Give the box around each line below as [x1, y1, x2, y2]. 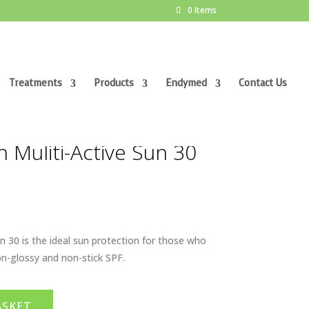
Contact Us [239, 77, 287, 90]
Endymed [166, 77, 207, 90]
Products [94, 77, 134, 90]
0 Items [187, 4, 217, 16]
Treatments [9, 77, 62, 90]
